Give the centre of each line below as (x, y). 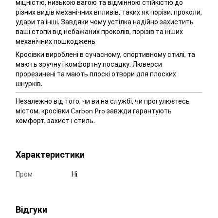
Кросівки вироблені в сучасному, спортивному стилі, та (105, 54)
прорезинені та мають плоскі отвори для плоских (96, 74)
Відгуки (31, 209)
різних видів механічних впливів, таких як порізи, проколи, (109, 12)
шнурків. (29, 84)
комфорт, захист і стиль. (55, 121)
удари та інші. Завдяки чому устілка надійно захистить (105, 22)
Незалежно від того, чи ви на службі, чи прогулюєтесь (103, 101)
